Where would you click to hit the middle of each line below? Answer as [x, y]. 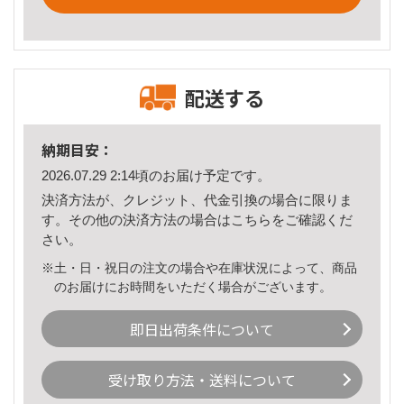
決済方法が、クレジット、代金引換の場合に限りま [197, 199]
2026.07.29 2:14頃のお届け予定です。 [156, 176]
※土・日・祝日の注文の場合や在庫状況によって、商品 [199, 267]
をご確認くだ [312, 219]
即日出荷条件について [202, 329]
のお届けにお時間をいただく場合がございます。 [193, 286]
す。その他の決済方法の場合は [136, 219]
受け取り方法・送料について [202, 380]
